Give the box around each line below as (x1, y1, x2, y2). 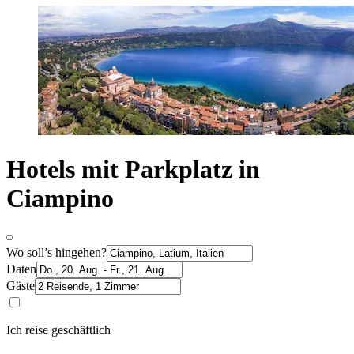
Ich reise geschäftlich (6, 322, 111, 337)
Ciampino (6, 184, 114, 213)
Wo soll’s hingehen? (6, 245, 107, 259)
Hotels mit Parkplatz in (6, 155, 260, 184)
